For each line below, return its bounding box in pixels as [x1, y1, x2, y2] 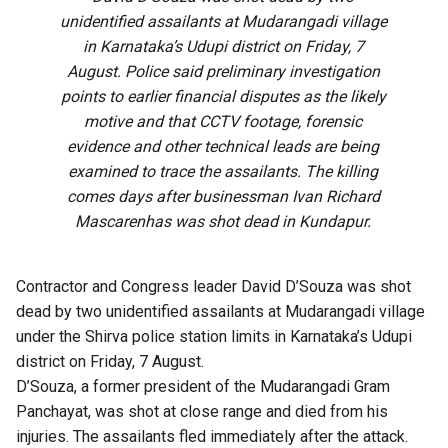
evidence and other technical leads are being [67, 136, 380, 156]
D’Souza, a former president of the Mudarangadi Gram [16, 376, 390, 396]
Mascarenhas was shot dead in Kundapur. [75, 211, 372, 231]
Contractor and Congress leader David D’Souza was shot [16, 276, 411, 296]
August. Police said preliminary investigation [66, 61, 380, 81]
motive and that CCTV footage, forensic [84, 111, 363, 131]
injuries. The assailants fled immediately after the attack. [16, 426, 408, 446]
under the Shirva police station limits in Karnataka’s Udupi [16, 326, 412, 346]
